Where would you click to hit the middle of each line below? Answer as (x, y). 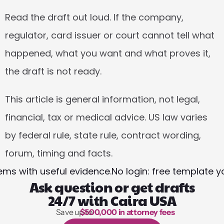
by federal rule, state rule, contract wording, (103, 135)
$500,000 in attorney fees (127, 212)
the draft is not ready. (53, 71)
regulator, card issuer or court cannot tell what (110, 35)
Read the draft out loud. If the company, (94, 17)
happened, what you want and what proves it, (108, 53)
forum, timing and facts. (59, 153)
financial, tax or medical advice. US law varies (106, 117)
